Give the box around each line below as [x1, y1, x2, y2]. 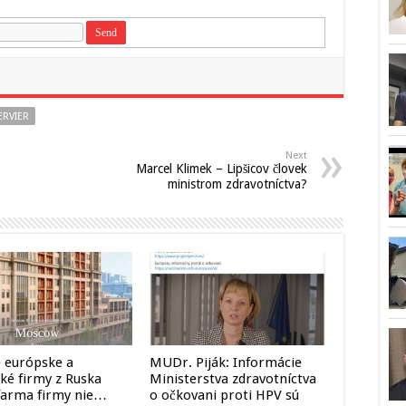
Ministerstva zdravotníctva [149, 371, 316, 388]
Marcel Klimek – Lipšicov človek [136, 161, 307, 176]
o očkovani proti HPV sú [149, 387, 299, 404]
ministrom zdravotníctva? [168, 177, 307, 191]
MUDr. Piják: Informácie [149, 354, 302, 372]
